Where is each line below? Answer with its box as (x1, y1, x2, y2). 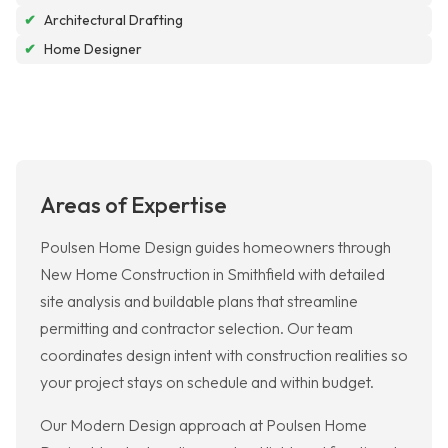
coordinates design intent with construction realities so (40, 345, 408, 366)
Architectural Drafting (44, 11, 183, 30)
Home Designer (44, 40, 142, 59)
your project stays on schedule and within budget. (40, 372, 374, 393)
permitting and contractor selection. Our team (40, 318, 353, 339)
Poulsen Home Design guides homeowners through (40, 237, 391, 258)
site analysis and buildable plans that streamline (40, 291, 358, 312)
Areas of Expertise (40, 191, 227, 220)
